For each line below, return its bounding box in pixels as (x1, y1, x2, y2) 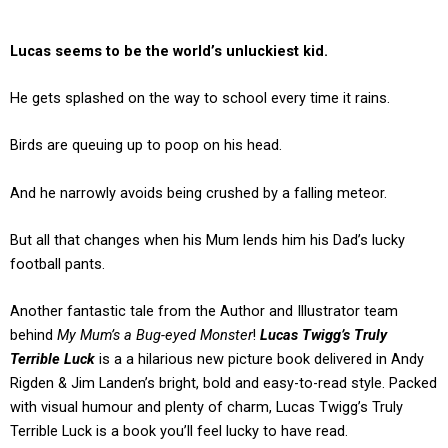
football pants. (10, 255, 105, 274)
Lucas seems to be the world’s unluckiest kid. (10, 41, 328, 60)
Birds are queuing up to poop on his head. (10, 136, 282, 155)
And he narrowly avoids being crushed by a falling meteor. (10, 183, 387, 202)
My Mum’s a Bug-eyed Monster (57, 326, 253, 345)
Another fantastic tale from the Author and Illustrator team (10, 302, 398, 321)
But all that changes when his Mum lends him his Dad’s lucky (10, 231, 405, 250)
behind (10, 326, 57, 345)
